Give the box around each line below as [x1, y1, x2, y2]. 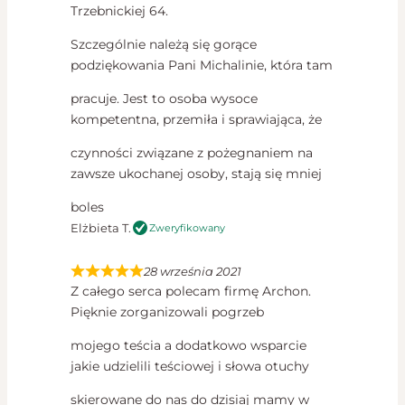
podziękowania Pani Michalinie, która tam [71, 57, 333, 74]
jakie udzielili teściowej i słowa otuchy [71, 358, 309, 375]
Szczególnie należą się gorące [71, 36, 257, 53]
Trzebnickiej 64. [71, 3, 168, 20]
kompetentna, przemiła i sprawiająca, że [71, 111, 322, 128]
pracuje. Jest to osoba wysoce [71, 90, 258, 108]
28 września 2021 [144, 264, 242, 279]
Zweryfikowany [149, 221, 225, 234]
